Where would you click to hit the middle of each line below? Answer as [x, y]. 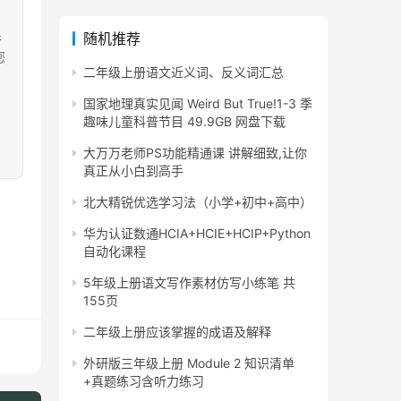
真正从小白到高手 [133, 171]
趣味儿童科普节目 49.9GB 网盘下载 [184, 122]
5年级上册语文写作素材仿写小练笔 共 [189, 283]
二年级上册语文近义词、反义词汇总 [183, 73]
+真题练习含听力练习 [144, 381]
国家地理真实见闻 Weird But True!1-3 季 [198, 104]
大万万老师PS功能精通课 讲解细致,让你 [195, 153]
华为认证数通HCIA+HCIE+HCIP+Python [197, 234]
